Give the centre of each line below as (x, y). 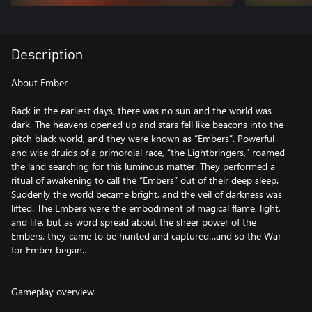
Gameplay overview (53, 291)
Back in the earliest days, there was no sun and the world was (141, 110)
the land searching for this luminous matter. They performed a (143, 166)
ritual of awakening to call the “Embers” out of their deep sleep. (145, 180)
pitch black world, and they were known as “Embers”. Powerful (143, 138)
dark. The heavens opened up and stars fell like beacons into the (147, 124)
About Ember (39, 83)
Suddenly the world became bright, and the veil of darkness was (147, 194)
